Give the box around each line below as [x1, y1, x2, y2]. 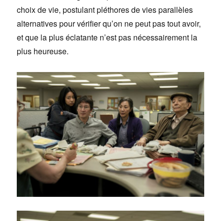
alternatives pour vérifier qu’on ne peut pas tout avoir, [17, 18, 201, 30]
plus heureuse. [17, 45, 69, 57]
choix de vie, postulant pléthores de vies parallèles [17, 4, 193, 16]
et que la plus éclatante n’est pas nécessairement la [17, 32, 198, 43]
